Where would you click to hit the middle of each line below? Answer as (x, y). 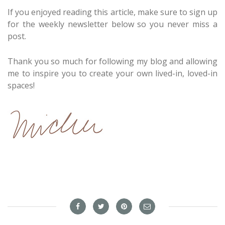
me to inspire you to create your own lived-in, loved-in (113, 73)
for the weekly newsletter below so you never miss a (113, 24)
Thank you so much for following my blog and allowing (113, 61)
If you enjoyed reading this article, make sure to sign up (113, 12)
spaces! (21, 85)
